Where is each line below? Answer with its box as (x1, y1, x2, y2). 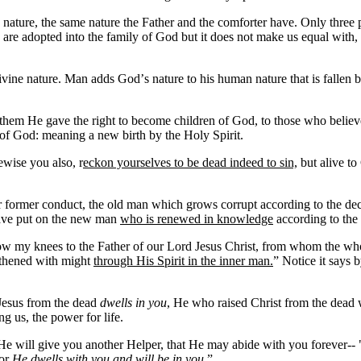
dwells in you (100, 296, 167, 309)
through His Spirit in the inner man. (93, 254, 273, 268)
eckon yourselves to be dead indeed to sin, (83, 156, 297, 169)
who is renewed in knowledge (120, 212, 273, 226)
